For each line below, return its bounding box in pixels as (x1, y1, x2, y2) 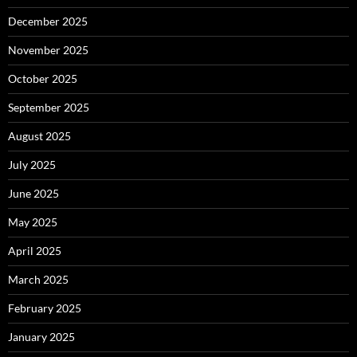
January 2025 (8, 330, 75, 343)
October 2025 (8, 72, 77, 85)
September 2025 (8, 100, 89, 114)
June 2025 (8, 186, 59, 200)
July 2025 (8, 158, 56, 171)
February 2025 (8, 301, 81, 315)
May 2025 (8, 215, 57, 229)
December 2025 (8, 14, 88, 28)
